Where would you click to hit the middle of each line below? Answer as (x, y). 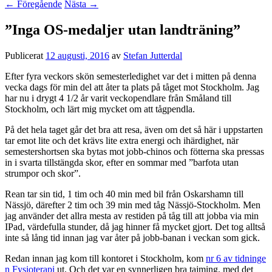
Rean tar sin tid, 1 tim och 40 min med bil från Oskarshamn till (124, 194)
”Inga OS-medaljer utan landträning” (123, 30)
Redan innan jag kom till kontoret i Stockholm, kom (105, 259)
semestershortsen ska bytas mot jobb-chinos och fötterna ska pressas (134, 152)
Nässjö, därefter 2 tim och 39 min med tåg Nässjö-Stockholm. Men (133, 205)
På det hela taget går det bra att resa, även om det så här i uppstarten (134, 130)
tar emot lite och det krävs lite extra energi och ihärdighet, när (122, 141)
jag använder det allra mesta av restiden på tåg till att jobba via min (132, 216)
